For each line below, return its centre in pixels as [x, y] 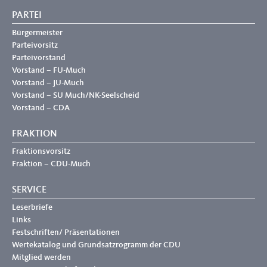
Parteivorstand [39, 58]
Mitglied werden [41, 257]
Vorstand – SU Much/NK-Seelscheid [76, 95]
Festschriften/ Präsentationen [66, 232]
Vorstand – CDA [41, 108]
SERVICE [29, 190]
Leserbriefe [32, 207]
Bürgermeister [37, 32]
